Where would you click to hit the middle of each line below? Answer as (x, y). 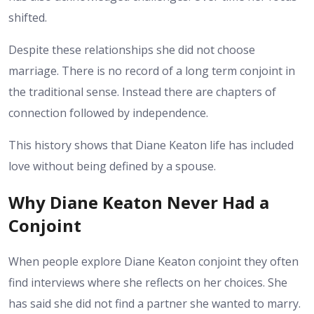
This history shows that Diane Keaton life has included (151, 145)
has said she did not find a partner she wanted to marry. (155, 303)
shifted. (28, 18)
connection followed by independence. (108, 113)
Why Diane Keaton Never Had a (139, 202)
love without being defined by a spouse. (112, 166)
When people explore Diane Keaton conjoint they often (153, 261)
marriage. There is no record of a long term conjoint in (152, 71)
